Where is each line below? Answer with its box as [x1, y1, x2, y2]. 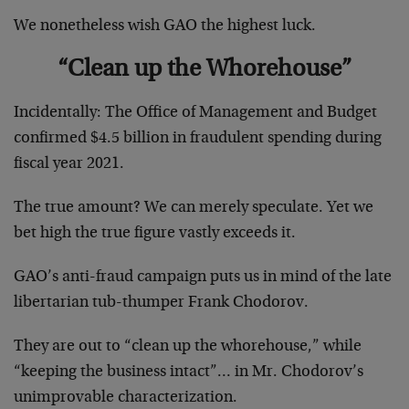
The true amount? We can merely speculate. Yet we [14, 199, 373, 216]
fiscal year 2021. [14, 155, 124, 173]
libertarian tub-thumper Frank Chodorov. [14, 294, 309, 311]
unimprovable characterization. [14, 389, 237, 406]
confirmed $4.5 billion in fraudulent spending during [14, 130, 382, 147]
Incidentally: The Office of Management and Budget [14, 104, 377, 121]
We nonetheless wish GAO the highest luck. [14, 17, 316, 35]
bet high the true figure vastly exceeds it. [14, 225, 296, 242]
